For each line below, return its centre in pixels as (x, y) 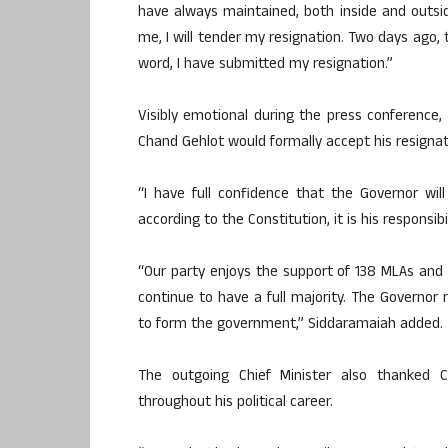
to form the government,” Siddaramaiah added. (290, 325)
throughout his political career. (235, 403)
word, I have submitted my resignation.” (265, 65)
